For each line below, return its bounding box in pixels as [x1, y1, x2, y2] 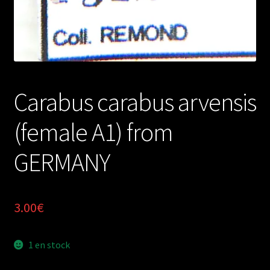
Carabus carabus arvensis [13, 86, 256, 118]
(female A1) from [13, 116, 173, 148]
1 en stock [28, 238, 71, 251]
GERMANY [13, 146, 110, 178]
